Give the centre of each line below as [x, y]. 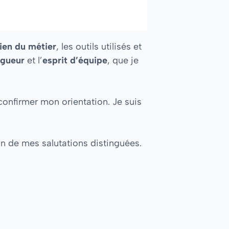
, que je [123, 60]
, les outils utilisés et [99, 46]
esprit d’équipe [75, 60]
